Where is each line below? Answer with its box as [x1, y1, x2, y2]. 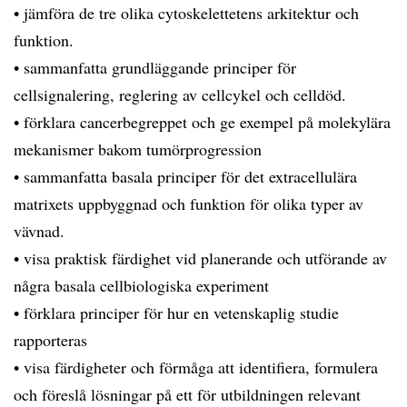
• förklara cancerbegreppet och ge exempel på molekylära [14, 111, 391, 133]
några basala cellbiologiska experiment [14, 274, 269, 296]
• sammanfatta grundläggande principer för [14, 56, 296, 78]
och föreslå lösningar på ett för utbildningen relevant [14, 383, 361, 405]
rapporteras [14, 329, 87, 351]
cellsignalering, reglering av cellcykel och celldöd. [14, 84, 346, 105]
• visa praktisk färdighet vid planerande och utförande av [14, 247, 387, 269]
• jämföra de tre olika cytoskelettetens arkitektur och [14, 2, 359, 24]
